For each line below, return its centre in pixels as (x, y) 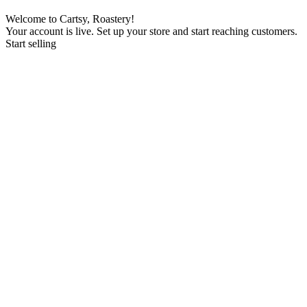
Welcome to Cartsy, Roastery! (70, 19)
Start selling (31, 44)
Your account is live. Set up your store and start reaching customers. (151, 32)
